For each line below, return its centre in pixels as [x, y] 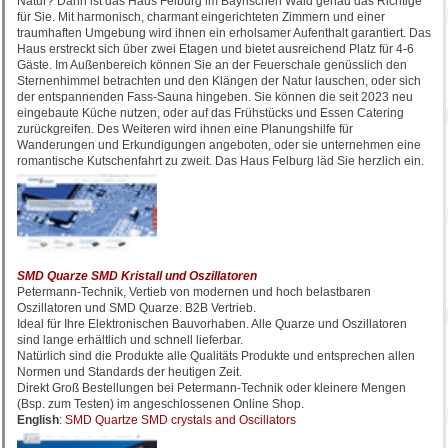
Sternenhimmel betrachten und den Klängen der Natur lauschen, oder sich [219, 81]
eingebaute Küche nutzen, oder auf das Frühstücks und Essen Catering [210, 113]
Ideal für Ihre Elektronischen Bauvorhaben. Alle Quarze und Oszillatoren [212, 324]
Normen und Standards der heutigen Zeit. [129, 372]
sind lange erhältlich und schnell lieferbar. [130, 340]
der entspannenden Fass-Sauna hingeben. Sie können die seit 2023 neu [215, 97]
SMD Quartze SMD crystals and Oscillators [180, 420]
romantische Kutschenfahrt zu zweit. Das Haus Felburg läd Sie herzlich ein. [220, 161]
